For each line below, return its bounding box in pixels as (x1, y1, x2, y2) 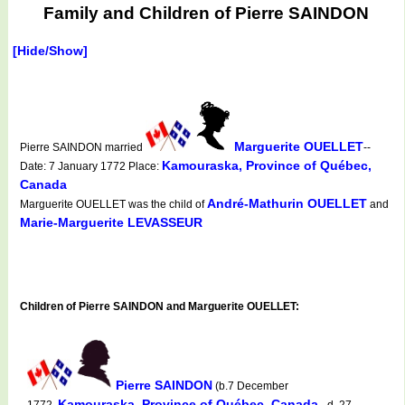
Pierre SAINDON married (20, 140, 146, 154)
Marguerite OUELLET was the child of (20, 197, 207, 211)
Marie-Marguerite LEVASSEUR (20, 214, 202, 230)
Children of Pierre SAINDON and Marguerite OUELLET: (20, 299, 299, 313)
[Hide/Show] (13, 42, 88, 58)
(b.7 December (212, 379, 288, 392)
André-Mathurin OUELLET (207, 195, 367, 211)
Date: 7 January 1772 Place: (20, 159, 162, 173)
